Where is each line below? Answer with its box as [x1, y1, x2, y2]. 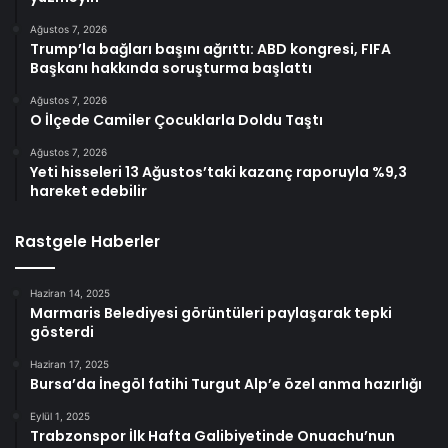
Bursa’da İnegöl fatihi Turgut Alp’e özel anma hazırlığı [30, 373, 422, 394]
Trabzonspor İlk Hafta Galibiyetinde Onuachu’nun [30, 425, 395, 446]
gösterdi [30, 321, 94, 342]
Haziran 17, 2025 [30, 357, 109, 370]
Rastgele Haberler [15, 230, 160, 252]
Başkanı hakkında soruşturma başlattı [30, 57, 312, 78]
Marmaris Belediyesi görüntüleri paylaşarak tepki [30, 302, 392, 323]
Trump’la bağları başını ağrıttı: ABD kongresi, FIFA [30, 38, 391, 59]
